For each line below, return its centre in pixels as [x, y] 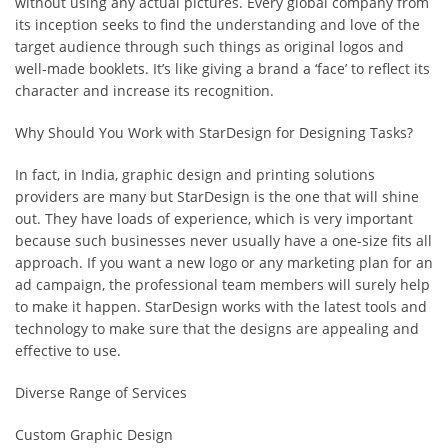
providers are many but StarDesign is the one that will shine [217, 196]
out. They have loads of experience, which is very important [214, 218]
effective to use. [68, 350]
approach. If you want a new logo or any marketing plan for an [224, 262]
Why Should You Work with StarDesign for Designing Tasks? [214, 132]
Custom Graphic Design [94, 434]
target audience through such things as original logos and [209, 46]
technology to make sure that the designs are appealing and [217, 328]
